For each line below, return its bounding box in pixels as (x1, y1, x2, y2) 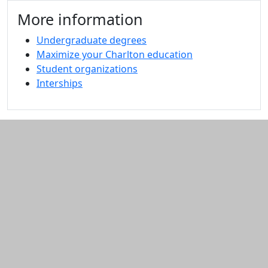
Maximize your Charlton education (36, 48, 193, 61)
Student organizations (36, 62, 138, 75)
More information (17, 9, 143, 29)
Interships (36, 77, 83, 90)
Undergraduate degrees (36, 33, 147, 47)
